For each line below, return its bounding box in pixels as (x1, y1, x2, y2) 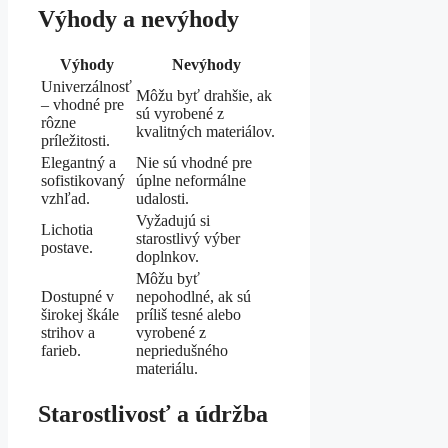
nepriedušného (136, 342, 228, 360)
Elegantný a (41, 154, 116, 172)
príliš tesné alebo (136, 306, 241, 324)
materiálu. (136, 360, 198, 378)
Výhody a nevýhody (38, 6, 239, 33)
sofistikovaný (41, 172, 125, 190)
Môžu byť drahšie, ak (136, 87, 272, 105)
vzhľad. (41, 190, 90, 208)
